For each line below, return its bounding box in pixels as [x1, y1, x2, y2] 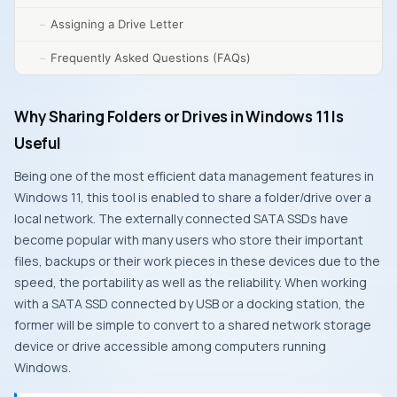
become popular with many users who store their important [14, 231, 363, 248]
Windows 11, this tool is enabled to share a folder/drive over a [14, 189, 371, 206]
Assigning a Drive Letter [51, 17, 183, 31]
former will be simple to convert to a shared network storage [14, 316, 371, 333]
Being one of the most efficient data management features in [14, 167, 374, 184]
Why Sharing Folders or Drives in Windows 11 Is [14, 106, 344, 127]
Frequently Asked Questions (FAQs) [51, 51, 251, 65]
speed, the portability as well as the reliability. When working [14, 274, 367, 291]
